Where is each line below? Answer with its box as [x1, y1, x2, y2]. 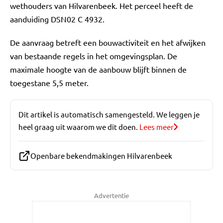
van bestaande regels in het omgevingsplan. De [10, 51, 177, 61]
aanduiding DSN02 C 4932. [10, 14, 105, 24]
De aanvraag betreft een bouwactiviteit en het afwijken [10, 37, 206, 47]
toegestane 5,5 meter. [10, 78, 89, 88]
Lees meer [139, 122, 174, 131]
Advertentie [94, 191, 129, 200]
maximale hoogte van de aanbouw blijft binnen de [10, 64, 187, 74]
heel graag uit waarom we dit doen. [18, 122, 138, 131]
